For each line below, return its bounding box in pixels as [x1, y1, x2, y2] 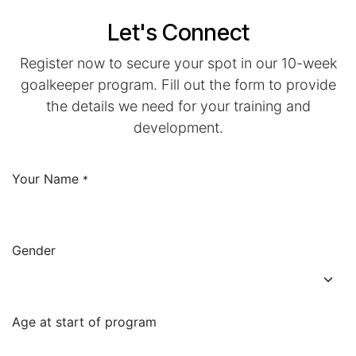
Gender [12, 242, 56, 258]
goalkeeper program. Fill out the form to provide [20, 76, 336, 93]
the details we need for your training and [45, 98, 311, 114]
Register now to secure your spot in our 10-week [19, 55, 337, 72]
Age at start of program [12, 314, 157, 330]
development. [133, 119, 223, 136]
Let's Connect [106, 18, 250, 46]
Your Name [12, 171, 79, 187]
